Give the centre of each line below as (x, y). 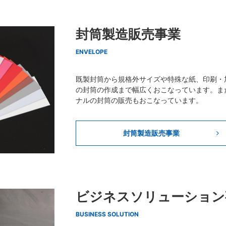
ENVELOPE (91, 52)
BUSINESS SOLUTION (107, 214)
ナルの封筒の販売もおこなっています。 (139, 100)
